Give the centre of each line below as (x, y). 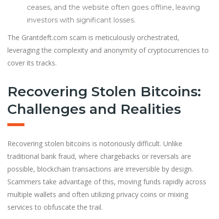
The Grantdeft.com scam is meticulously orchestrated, (93, 37)
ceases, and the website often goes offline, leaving (113, 7)
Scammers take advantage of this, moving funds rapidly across (107, 182)
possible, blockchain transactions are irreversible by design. (100, 169)
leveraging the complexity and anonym (68, 50)
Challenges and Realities (94, 109)
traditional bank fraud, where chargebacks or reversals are (99, 156)
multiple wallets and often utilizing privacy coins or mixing (98, 194)
